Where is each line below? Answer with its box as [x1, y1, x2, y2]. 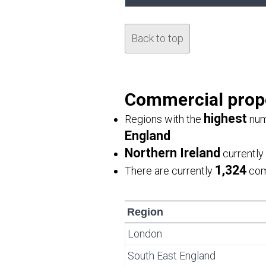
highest [204, 111, 247, 126]
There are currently [125, 164, 215, 177]
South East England [128, 249, 216, 262]
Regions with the [125, 113, 204, 125]
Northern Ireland [125, 145, 220, 160]
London [128, 227, 162, 240]
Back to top [131, 32, 183, 45]
